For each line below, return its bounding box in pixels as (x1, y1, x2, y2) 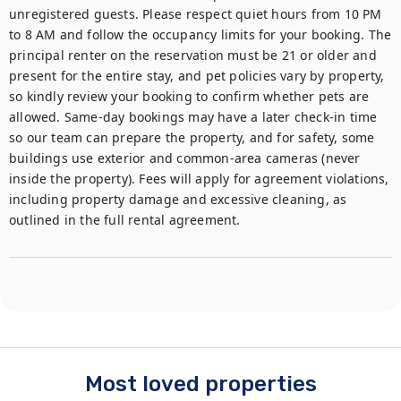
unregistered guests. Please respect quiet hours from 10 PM (9, 5, 382, 22)
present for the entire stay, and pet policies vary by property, (9, 67, 385, 84)
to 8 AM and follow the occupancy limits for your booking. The (9, 26, 392, 43)
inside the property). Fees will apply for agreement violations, (9, 170, 389, 187)
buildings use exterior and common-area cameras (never (9, 149, 361, 166)
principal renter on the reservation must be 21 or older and (9, 47, 377, 64)
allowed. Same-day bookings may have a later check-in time (9, 108, 378, 125)
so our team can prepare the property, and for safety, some (9, 129, 375, 146)
